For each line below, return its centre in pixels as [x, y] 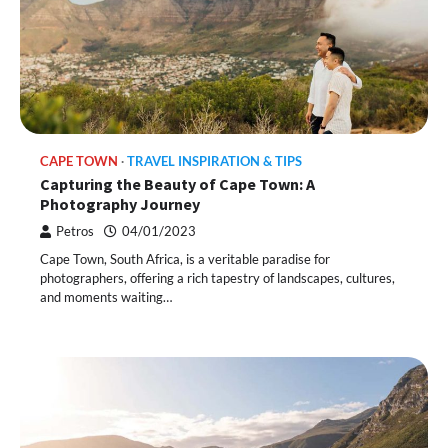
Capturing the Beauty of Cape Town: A [177, 183]
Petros [75, 231]
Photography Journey [120, 203]
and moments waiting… [106, 296]
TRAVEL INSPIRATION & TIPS [214, 161]
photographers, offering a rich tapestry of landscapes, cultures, [217, 277]
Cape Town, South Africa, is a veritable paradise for [185, 258]
